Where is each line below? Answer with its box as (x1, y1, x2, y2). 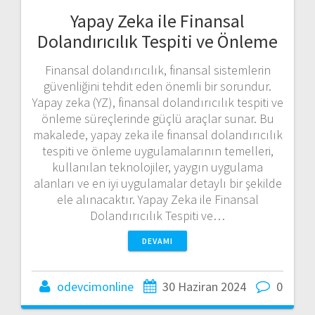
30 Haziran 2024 (162, 278, 246, 295)
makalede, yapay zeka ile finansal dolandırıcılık (32, 126, 283, 143)
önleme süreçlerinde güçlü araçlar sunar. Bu (41, 110, 274, 127)
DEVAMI (142, 235, 173, 246)
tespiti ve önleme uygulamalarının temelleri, (41, 142, 274, 159)
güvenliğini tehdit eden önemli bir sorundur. (44, 77, 271, 94)
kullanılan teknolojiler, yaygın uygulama (52, 158, 263, 175)
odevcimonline (57, 278, 134, 295)
